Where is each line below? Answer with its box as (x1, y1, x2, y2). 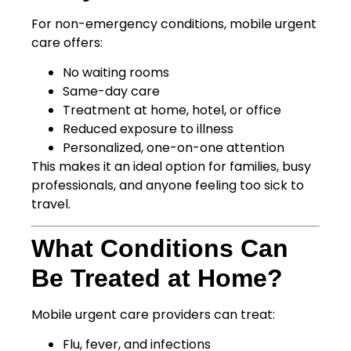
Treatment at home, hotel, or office (63, 101, 281, 120)
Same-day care (63, 82, 160, 101)
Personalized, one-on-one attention (63, 139, 284, 157)
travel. (31, 195, 71, 214)
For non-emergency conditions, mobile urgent (31, 14, 317, 33)
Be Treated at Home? (31, 263, 283, 292)
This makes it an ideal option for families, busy (31, 157, 311, 176)
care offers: (31, 33, 103, 52)
